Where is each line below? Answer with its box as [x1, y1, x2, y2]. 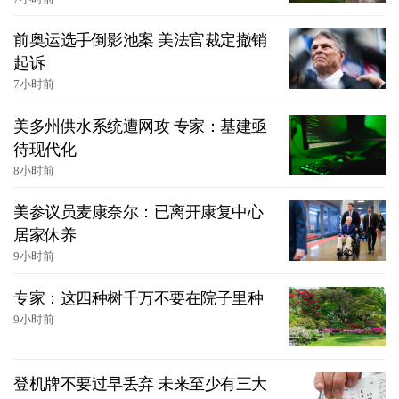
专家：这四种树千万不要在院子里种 [13, 289, 263, 307]
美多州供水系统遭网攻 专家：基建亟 [13, 117, 267, 135]
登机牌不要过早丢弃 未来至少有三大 [13, 375, 267, 394]
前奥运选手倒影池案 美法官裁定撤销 [13, 31, 267, 50]
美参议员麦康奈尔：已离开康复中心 [13, 203, 263, 222]
